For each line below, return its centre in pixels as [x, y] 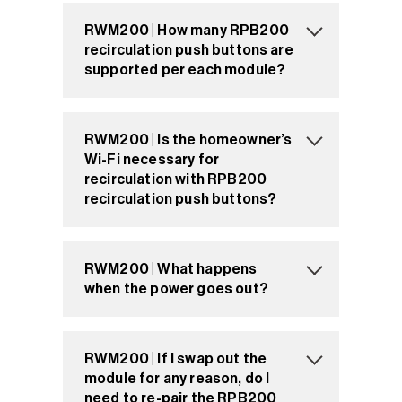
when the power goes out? [176, 288]
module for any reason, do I [177, 378]
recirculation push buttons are [189, 50]
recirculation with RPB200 [175, 179]
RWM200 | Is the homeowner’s [188, 140]
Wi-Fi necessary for [152, 159]
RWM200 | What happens [171, 269]
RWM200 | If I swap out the [176, 358]
